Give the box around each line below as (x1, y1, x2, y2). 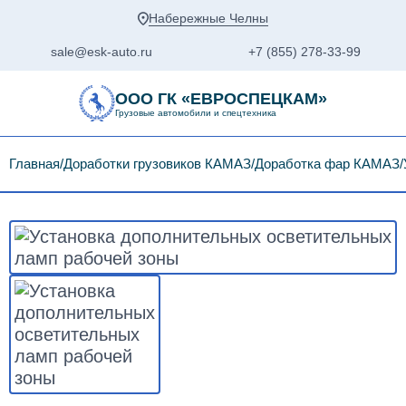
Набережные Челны (149, 11, 268, 25)
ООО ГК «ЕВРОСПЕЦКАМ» (115, 89, 327, 108)
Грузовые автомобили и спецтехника (115, 107, 276, 118)
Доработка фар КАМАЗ (255, 156, 400, 171)
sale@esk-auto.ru (51, 44, 152, 59)
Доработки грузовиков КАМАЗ (63, 156, 251, 171)
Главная (9, 156, 60, 171)
